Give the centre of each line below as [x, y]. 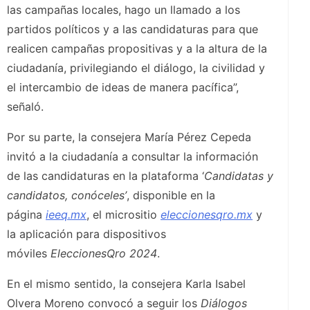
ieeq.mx [66, 215]
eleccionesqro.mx [207, 215]
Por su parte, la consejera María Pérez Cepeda [129, 137]
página [26, 215]
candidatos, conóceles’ [67, 195]
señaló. [27, 107]
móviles [29, 254]
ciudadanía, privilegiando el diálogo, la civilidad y [136, 68]
